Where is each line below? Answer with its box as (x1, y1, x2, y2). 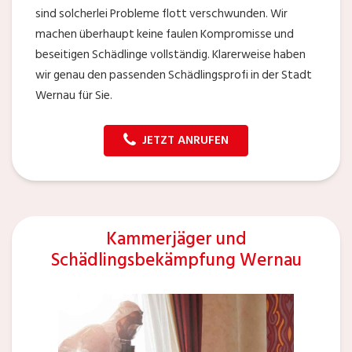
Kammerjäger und (105, 224, 247, 254)
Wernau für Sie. (35, 86, 112, 106)
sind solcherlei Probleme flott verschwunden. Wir (35, 4, 288, 24)
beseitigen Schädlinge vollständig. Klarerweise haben (35, 45, 306, 65)
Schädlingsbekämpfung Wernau (50, 245, 302, 275)
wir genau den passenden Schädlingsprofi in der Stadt (35, 65, 312, 86)
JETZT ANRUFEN (142, 130, 229, 151)
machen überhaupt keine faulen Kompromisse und (35, 24, 294, 45)
